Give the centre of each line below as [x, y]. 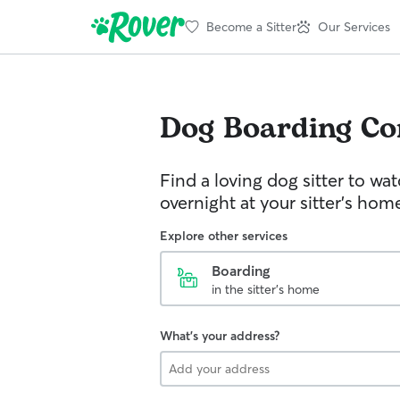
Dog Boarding [256, 129]
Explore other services [224, 236]
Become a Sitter [251, 26]
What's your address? [220, 336]
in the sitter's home [266, 289]
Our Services [354, 26]
